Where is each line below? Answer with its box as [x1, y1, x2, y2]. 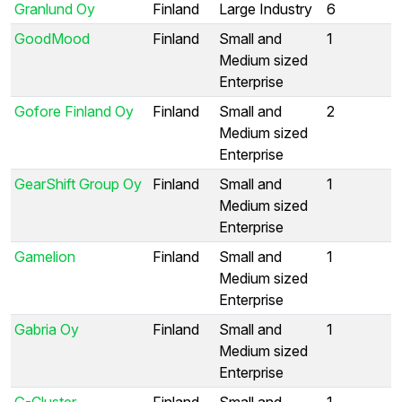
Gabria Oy [14, 319, 79, 338]
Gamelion [14, 247, 75, 266]
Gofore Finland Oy [14, 101, 134, 120]
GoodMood [14, 29, 90, 48]
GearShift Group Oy [14, 174, 142, 193]
